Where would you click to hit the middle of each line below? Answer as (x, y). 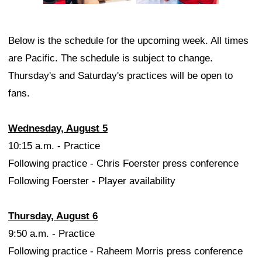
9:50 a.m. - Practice (51, 233)
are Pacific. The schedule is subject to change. (111, 58)
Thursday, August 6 (53, 216)
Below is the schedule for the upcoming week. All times (128, 40)
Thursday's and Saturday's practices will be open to (120, 75)
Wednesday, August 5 (58, 128)
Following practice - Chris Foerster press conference (123, 163)
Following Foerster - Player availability (92, 181)
